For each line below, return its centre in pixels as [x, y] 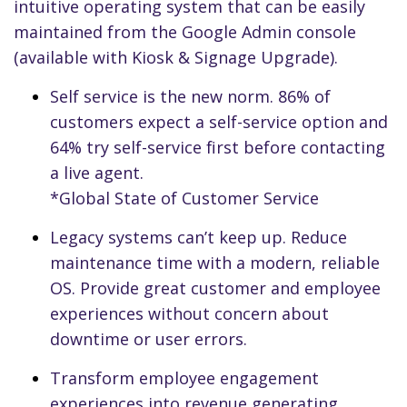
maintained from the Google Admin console [185, 32]
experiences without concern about [189, 314]
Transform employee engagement [184, 378]
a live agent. [97, 173]
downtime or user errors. [149, 339]
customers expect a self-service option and [219, 122]
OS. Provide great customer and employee [215, 288]
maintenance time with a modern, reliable [215, 263]
